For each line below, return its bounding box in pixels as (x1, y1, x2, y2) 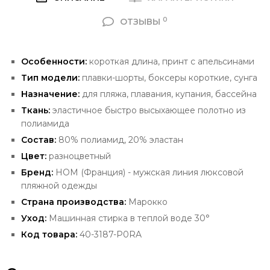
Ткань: (21, 105, 50, 116)
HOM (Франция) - (55, 167, 133, 178)
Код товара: (21, 229, 77, 240)
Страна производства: (21, 196, 126, 208)
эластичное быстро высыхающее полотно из (50, 105, 246, 116)
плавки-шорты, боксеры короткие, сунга (80, 72, 257, 84)
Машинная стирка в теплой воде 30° (49, 213, 210, 224)
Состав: (21, 134, 56, 146)
